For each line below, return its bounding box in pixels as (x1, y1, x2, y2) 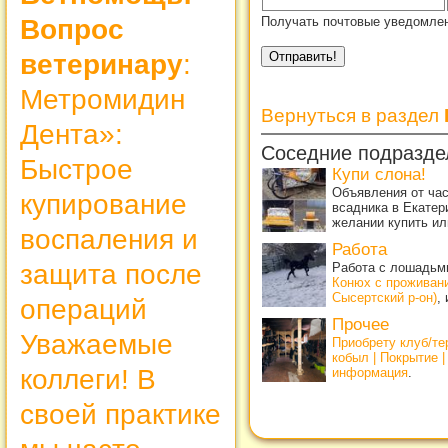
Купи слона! (332, 164, 426, 184)
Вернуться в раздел (261, 104, 444, 126)
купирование (20, 188, 187, 220)
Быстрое (20, 153, 133, 185)
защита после (20, 258, 202, 290)
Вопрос (20, 13, 124, 45)
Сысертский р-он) (332, 289, 437, 305)
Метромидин (20, 83, 185, 115)
